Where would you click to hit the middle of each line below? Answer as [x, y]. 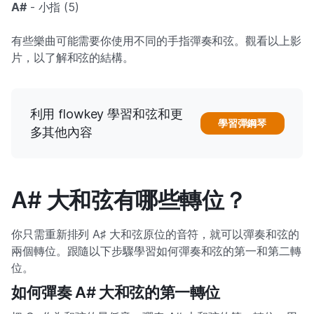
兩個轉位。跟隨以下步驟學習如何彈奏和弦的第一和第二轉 [156, 251]
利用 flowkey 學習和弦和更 [106, 114]
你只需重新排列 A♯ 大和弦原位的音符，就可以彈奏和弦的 [155, 234]
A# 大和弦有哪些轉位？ [129, 200]
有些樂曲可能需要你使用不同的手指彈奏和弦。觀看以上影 [156, 40]
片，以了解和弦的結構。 [73, 57]
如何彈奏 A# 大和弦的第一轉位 [116, 292]
